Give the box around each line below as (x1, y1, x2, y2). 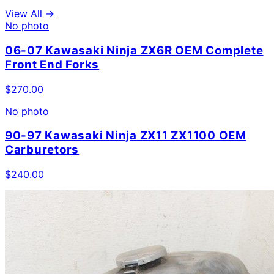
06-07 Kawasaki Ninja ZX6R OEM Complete (5, 43, 264, 57)
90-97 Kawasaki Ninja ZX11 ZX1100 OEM (5, 128, 246, 143)
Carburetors (5, 143, 80, 157)
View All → (5, 7, 54, 20)
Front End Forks (5, 57, 100, 72)
